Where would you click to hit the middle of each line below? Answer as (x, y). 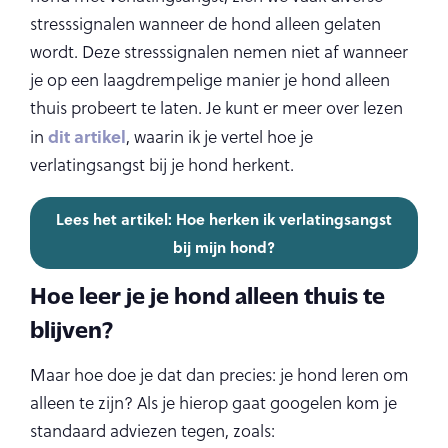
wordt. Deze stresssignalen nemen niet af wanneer (219, 52)
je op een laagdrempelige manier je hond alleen (210, 80)
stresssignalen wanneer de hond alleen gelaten (205, 24)
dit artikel (87, 136)
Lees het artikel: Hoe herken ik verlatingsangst (224, 219)
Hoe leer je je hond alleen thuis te (207, 294)
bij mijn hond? (224, 247)
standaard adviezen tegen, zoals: (152, 431)
